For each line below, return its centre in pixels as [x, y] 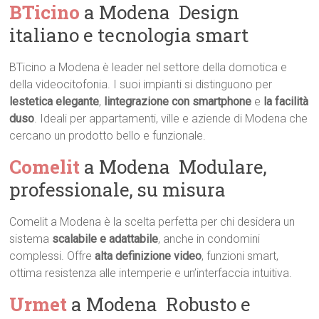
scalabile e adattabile [105, 239]
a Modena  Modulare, [174, 167]
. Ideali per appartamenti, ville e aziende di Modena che [171, 119]
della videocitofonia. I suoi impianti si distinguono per [141, 85]
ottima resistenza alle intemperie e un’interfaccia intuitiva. [151, 273]
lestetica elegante [54, 102]
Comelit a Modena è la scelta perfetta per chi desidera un [152, 222]
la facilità [286, 102]
